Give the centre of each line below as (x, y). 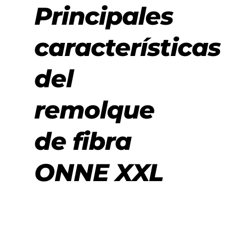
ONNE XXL (99, 172)
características (127, 47)
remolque (94, 110)
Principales (104, 16)
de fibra (83, 141)
